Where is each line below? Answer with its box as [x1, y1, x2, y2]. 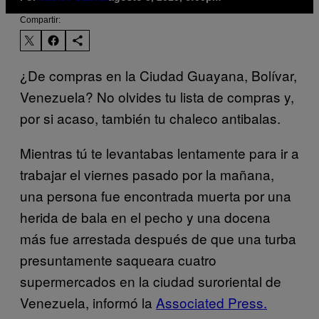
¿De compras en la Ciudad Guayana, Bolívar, [20, 65, 297, 85]
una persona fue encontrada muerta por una [20, 185, 291, 205]
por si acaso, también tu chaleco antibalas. [20, 108, 281, 127]
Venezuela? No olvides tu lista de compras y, [20, 86, 294, 106]
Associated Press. [156, 292, 267, 312]
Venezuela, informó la [20, 292, 156, 312]
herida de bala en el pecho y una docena [20, 206, 271, 226]
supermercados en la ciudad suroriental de [20, 271, 281, 291]
